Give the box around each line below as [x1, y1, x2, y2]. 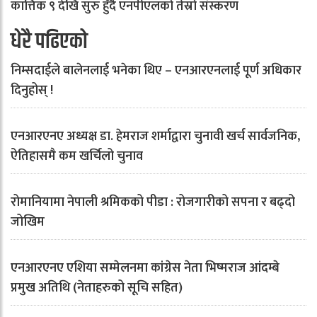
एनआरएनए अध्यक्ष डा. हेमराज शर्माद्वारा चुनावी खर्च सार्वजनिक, [11, 126, 300, 147]
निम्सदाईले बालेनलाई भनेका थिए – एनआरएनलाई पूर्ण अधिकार [11, 60, 301, 81]
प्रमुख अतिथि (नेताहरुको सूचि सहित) [11, 277, 183, 299]
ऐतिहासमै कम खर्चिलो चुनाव [11, 146, 143, 167]
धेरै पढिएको [11, 25, 88, 59]
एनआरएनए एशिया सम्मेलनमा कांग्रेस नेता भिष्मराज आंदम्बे [11, 258, 279, 279]
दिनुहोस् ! [11, 80, 53, 101]
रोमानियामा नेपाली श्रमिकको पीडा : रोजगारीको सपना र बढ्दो [11, 192, 295, 213]
